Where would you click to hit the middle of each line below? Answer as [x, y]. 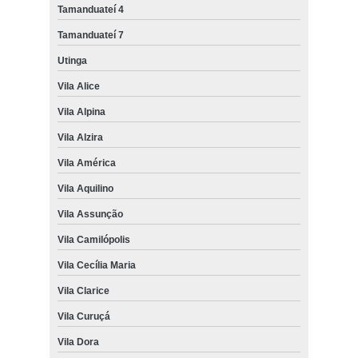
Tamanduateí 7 [90, 35]
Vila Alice [78, 86]
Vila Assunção [90, 214]
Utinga [72, 60]
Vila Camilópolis [93, 239]
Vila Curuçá [84, 316]
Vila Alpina [81, 111]
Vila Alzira [80, 137]
